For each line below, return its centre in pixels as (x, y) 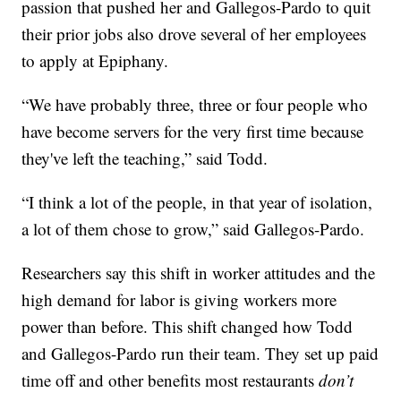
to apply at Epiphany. (95, 60)
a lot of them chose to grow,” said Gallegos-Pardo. (193, 228)
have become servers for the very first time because (193, 131)
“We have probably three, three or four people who (195, 104)
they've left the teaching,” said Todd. (145, 158)
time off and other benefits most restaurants (171, 380)
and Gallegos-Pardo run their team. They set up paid (200, 353)
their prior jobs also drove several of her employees (194, 33)
